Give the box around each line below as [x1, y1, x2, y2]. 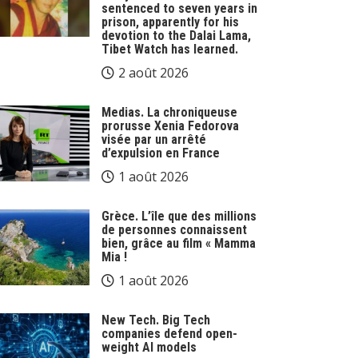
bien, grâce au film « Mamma [101, 236, 256, 251]
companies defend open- [101, 326, 237, 341]
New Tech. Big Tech [101, 312, 210, 328]
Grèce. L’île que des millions [101, 209, 257, 224]
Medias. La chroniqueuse [101, 105, 237, 120]
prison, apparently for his [101, 14, 239, 30]
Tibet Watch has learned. [101, 42, 238, 57]
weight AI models [101, 340, 197, 355]
